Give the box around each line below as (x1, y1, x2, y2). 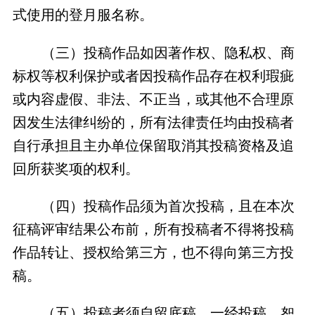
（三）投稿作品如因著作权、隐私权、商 (41, 44, 295, 60)
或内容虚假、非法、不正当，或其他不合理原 (12, 91, 294, 107)
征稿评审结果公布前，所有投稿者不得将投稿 (12, 221, 294, 237)
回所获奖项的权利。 (12, 160, 139, 176)
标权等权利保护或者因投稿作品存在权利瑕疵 (12, 67, 294, 84)
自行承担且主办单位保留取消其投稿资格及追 (12, 137, 294, 153)
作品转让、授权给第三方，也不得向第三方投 (12, 244, 294, 260)
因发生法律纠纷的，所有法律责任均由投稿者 (12, 114, 294, 130)
